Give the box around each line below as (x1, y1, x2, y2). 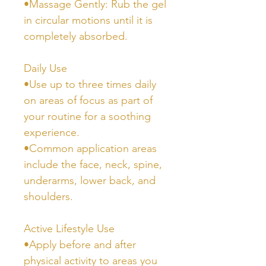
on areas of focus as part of (24, 93, 153, 107)
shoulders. (24, 189, 73, 203)
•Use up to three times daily (24, 77, 156, 91)
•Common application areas (24, 141, 157, 155)
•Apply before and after (24, 237, 136, 251)
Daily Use (24, 61, 67, 75)
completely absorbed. (24, 29, 128, 43)
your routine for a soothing (24, 109, 151, 123)
